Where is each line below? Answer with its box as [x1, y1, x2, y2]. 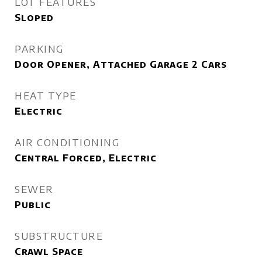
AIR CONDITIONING [15, 136, 119, 149]
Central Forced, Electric [15, 152, 157, 164]
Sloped [15, 12, 54, 23]
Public [15, 199, 51, 211]
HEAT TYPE [15, 89, 77, 102]
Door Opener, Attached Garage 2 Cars [15, 58, 227, 70]
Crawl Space [15, 246, 83, 257]
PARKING [15, 42, 64, 55]
